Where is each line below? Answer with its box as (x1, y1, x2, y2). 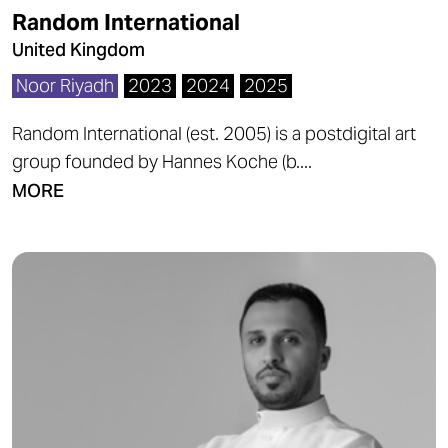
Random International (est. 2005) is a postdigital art (12, 122, 416, 145)
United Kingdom (12, 38, 145, 61)
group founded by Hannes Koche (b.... (12, 150, 312, 173)
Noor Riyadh (16, 74, 114, 97)
